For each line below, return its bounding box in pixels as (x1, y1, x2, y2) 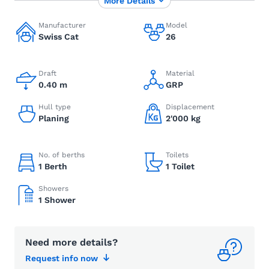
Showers (38, 184, 68, 193)
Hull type (38, 103, 71, 111)
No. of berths (38, 151, 85, 159)
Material (166, 69, 195, 77)
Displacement (166, 103, 214, 111)
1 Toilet (166, 162, 195, 171)
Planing (38, 113, 69, 123)
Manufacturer (38, 21, 86, 29)
